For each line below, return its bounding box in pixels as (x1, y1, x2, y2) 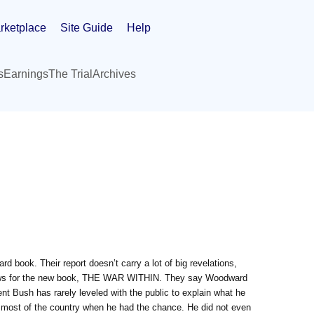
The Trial (48, 68, 93, 80)
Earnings (4, 68, 48, 80)
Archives (93, 68, 136, 80)
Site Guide (60, 21, 113, 34)
